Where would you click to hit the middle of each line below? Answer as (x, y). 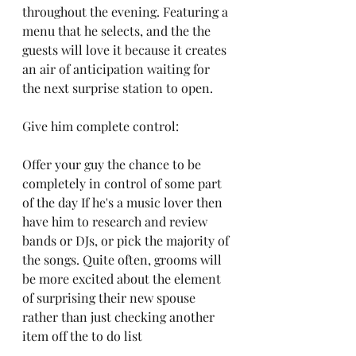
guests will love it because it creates (126, 50)
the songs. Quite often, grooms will (124, 259)
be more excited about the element (123, 279)
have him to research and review (116, 221)
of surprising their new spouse (110, 298)
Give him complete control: (101, 126)
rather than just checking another (120, 317)
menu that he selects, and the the (118, 31)
